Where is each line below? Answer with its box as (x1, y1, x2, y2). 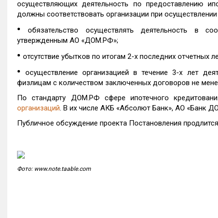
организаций (17, 104, 60, 112)
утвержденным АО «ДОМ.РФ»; (17, 36, 118, 45)
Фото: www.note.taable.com (17, 165, 91, 172)
